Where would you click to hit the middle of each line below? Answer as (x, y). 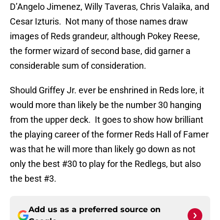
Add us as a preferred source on (95, 210)
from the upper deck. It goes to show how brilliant (107, 120)
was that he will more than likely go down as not (103, 149)
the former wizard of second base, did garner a (100, 51)
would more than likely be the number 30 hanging (106, 105)
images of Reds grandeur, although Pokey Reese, (105, 36)
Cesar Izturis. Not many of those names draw (99, 22)
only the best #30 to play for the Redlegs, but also (105, 164)
